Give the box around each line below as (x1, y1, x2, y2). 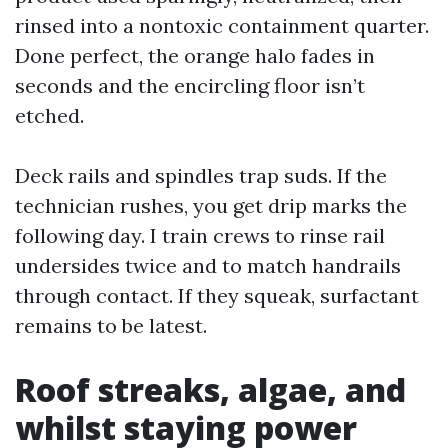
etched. (15, 103, 84, 128)
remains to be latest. (15, 313, 207, 338)
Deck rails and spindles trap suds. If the (15, 163, 387, 188)
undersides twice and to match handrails (15, 253, 401, 278)
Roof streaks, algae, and (15, 368, 406, 411)
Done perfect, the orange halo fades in (15, 43, 375, 68)
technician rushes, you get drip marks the (15, 193, 407, 218)
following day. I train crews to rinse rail (15, 223, 385, 248)
